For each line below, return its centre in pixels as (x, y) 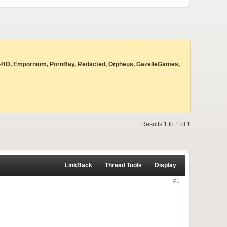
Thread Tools (123, 165)
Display (165, 165)
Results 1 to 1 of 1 (166, 124)
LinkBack (79, 165)
